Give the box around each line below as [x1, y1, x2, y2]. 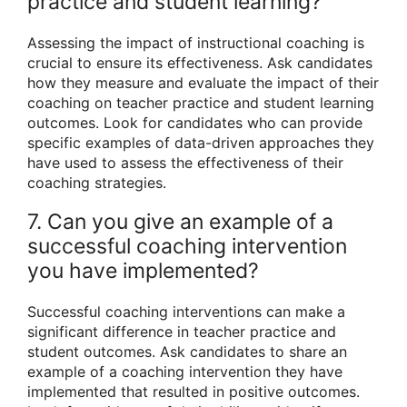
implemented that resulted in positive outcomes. [27, 382, 360, 402]
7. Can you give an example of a [27, 209, 333, 235]
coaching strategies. [27, 174, 166, 193]
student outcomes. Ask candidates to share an [27, 342, 347, 362]
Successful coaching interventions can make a [27, 303, 345, 322]
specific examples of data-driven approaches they [27, 134, 374, 153]
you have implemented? [27, 258, 259, 284]
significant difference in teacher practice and [27, 323, 336, 342]
